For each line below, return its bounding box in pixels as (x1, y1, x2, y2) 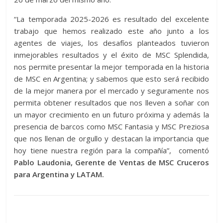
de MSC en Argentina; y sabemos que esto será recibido (14, 73, 209, 84)
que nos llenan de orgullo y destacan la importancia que (14, 133, 209, 143)
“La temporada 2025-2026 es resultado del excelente (14, 13, 209, 24)
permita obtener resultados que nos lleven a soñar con (14, 97, 209, 108)
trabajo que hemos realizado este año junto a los (14, 25, 209, 36)
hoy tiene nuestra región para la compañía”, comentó (14, 145, 209, 155)
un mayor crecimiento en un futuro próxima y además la (14, 109, 209, 119)
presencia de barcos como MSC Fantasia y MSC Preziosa (14, 121, 209, 131)
